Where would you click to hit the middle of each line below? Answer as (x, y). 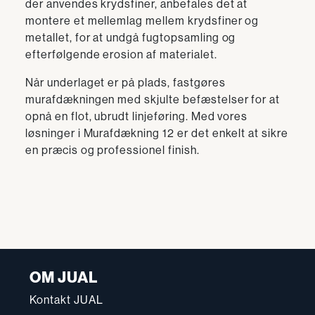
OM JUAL (64, 277)
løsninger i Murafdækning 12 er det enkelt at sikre (157, 133)
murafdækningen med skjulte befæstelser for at (153, 99)
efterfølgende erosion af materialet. (121, 54)
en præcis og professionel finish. (112, 150)
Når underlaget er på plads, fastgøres (126, 83)
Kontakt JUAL (66, 300)
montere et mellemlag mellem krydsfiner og (142, 21)
